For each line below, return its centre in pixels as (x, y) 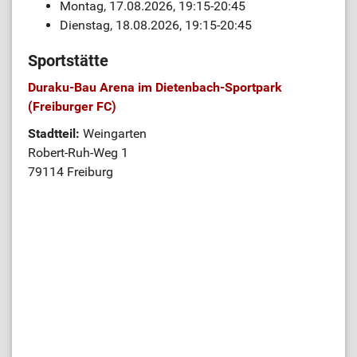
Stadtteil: (55, 133)
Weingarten (115, 133)
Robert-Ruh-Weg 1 (78, 153)
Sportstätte (68, 61)
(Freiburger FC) (72, 106)
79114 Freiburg (71, 172)
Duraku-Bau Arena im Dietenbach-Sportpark (155, 87)
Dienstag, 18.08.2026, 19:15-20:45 (156, 25)
